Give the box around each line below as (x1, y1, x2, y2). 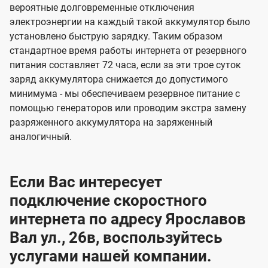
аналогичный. (10, 131, 72, 143)
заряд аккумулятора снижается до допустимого (10, 74, 228, 86)
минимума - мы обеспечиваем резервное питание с (10, 88, 240, 100)
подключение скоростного (10, 191, 207, 210)
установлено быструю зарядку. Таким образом (10, 31, 223, 42)
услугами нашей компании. (10, 247, 212, 266)
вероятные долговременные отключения (10, 2, 194, 14)
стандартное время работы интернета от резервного (10, 45, 246, 57)
